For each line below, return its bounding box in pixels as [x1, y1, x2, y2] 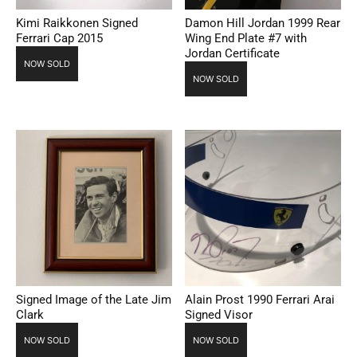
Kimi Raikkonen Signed [16, 16, 138, 31]
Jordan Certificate [185, 46, 280, 61]
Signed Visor [185, 308, 253, 323]
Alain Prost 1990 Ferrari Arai [185, 292, 335, 308]
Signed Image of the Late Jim [16, 292, 171, 308]
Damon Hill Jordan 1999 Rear [185, 16, 341, 31]
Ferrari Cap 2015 [16, 31, 103, 46]
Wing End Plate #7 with [185, 31, 308, 46]
